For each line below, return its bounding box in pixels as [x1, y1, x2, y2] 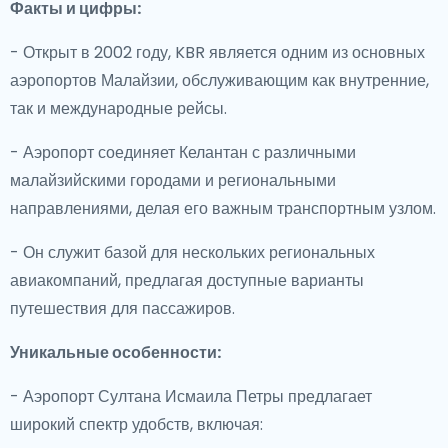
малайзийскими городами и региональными [10, 169, 336, 192]
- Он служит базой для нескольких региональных [10, 241, 375, 264]
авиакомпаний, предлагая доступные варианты [10, 269, 364, 292]
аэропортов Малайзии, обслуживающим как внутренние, [10, 69, 429, 92]
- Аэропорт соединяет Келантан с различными [10, 141, 356, 164]
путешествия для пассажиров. [10, 297, 235, 320]
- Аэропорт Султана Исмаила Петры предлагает [10, 385, 372, 408]
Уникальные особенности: [10, 341, 221, 364]
